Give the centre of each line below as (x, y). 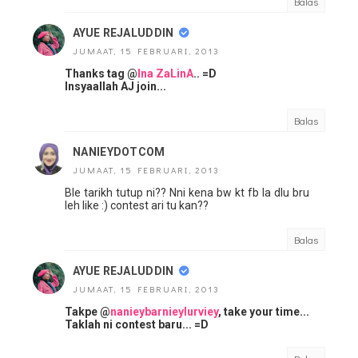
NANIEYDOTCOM (119, 152)
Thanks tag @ (101, 74)
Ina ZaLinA (165, 74)
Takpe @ (88, 312)
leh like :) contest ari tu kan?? (137, 205)
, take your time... (264, 312)
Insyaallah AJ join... (115, 86)
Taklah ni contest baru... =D (137, 324)
